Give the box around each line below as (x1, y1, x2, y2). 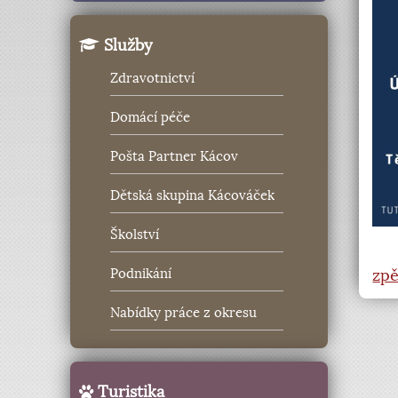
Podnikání (110, 266, 172, 283)
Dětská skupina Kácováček (110, 187, 275, 204)
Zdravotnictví (110, 70, 195, 87)
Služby (99, 35, 154, 55)
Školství (110, 227, 160, 243)
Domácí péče (110, 109, 191, 126)
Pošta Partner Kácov (110, 148, 239, 165)
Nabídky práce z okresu (110, 305, 258, 322)
